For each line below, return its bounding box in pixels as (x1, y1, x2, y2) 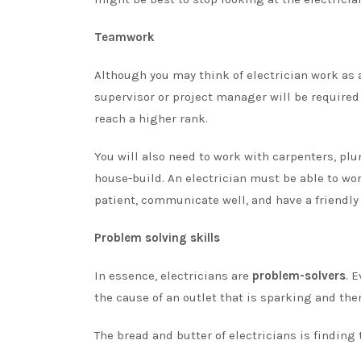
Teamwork (94, 29, 155, 44)
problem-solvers (252, 268, 346, 283)
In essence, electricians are (94, 268, 252, 283)
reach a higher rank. (94, 110, 208, 126)
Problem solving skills (94, 230, 220, 245)
